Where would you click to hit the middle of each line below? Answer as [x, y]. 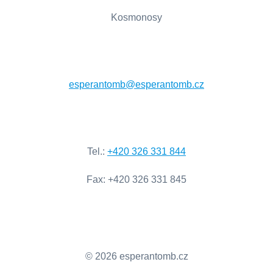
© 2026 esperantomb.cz [136, 256]
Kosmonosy [136, 17]
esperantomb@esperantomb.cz [136, 84]
